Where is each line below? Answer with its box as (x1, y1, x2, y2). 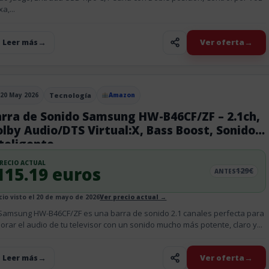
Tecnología (49, 90, 91, 100)
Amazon (109, 90, 136, 99)
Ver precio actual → (100, 192, 167, 201)
